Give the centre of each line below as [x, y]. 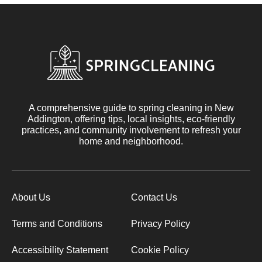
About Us [31, 197]
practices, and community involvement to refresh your [131, 130]
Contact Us [154, 197]
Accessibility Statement [60, 250]
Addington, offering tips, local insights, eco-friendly [131, 119]
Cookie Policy [160, 250]
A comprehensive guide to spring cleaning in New [131, 108]
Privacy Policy [161, 223]
